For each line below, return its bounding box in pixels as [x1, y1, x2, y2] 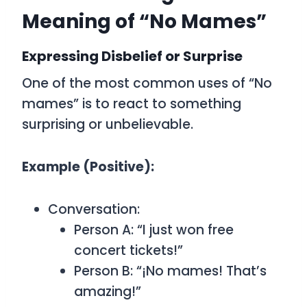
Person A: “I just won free [74, 221, 234, 239]
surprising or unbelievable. [22, 115, 193, 134]
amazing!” [74, 282, 141, 301]
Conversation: [48, 200, 140, 219]
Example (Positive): [22, 158, 154, 176]
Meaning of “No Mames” [22, 8, 267, 35]
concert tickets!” [74, 241, 183, 260]
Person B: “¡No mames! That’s [74, 262, 267, 280]
